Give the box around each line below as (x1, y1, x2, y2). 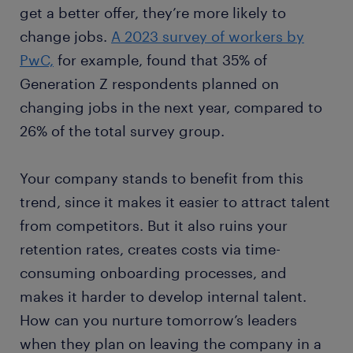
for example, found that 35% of (54, 51, 267, 69)
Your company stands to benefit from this (20, 169, 303, 188)
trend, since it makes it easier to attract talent (20, 193, 330, 211)
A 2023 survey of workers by (111, 28, 304, 46)
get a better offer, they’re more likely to (20, 4, 286, 22)
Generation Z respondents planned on (20, 75, 279, 93)
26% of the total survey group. (20, 122, 225, 140)
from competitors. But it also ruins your (20, 217, 288, 235)
